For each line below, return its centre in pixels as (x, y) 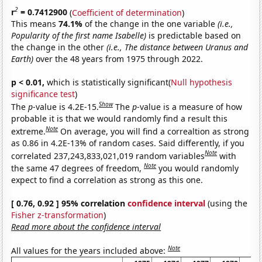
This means (35, 24)
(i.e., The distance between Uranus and (177, 47)
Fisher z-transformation (58, 215)
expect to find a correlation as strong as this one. (107, 180)
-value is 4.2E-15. (66, 106)
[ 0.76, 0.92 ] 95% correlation (70, 203)
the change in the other (59, 47)
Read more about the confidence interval (86, 226)
